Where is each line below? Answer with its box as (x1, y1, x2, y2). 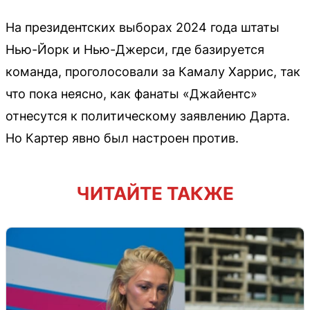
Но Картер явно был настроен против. (6, 130, 239, 145)
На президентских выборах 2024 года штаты (6, 19, 280, 35)
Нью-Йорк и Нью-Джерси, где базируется (6, 42, 264, 57)
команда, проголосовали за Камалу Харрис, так (6, 64, 300, 79)
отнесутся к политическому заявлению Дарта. (6, 108, 290, 123)
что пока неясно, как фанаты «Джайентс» (6, 86, 257, 101)
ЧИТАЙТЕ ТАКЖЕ (76, 182, 234, 204)
